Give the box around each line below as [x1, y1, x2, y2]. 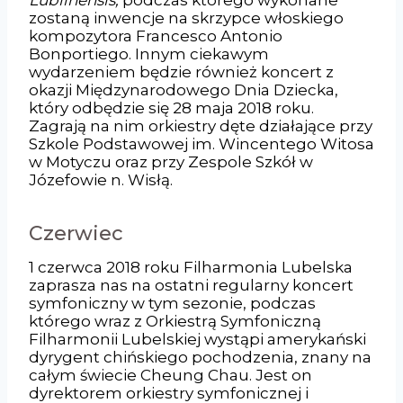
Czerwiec [29, 220, 123, 246]
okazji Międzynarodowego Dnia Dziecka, [29, 80, 338, 99]
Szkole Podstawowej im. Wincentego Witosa [29, 134, 374, 153]
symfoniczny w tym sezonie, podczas [29, 293, 316, 312]
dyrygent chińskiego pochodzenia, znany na [29, 347, 372, 366]
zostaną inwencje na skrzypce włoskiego [29, 8, 344, 27]
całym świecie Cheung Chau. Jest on [29, 365, 312, 384]
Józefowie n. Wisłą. [29, 170, 173, 189]
